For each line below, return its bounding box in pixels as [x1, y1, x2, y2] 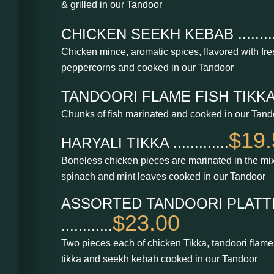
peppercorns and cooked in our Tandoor [61, 62, 234, 73]
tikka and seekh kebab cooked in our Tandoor [61, 253, 257, 264]
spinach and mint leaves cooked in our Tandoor [61, 171, 265, 182]
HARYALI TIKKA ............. [61, 135, 229, 152]
